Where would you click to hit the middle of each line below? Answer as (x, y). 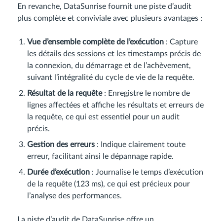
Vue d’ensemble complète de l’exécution (95, 42)
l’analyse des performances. (74, 196)
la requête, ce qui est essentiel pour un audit (103, 117)
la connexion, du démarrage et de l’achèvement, (109, 66)
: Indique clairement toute (140, 145)
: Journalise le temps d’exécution (147, 172)
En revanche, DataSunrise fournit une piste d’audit (104, 7)
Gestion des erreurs (61, 145)
